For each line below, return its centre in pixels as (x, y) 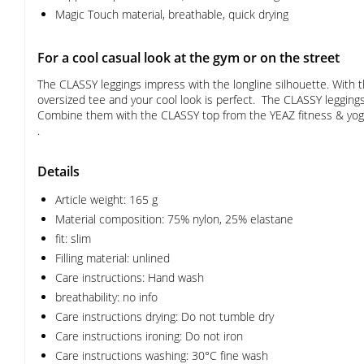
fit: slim (73, 238)
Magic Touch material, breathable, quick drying (172, 14)
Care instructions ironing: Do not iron (149, 336)
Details (58, 171)
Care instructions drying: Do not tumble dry (165, 316)
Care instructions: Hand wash (130, 277)
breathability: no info (106, 297)
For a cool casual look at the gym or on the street (188, 58)
